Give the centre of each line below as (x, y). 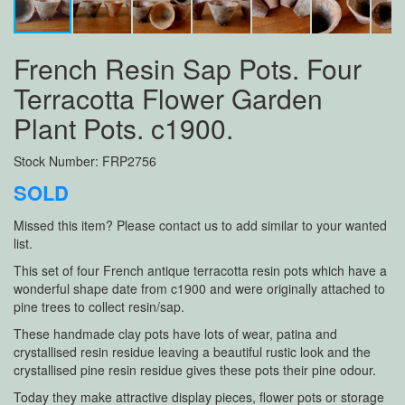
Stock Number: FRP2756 (85, 161)
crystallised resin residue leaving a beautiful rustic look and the (192, 352)
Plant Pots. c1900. (123, 128)
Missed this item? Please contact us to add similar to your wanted (200, 225)
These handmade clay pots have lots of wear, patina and (175, 334)
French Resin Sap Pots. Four (188, 68)
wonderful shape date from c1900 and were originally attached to (199, 288)
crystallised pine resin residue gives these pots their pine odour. (195, 370)
